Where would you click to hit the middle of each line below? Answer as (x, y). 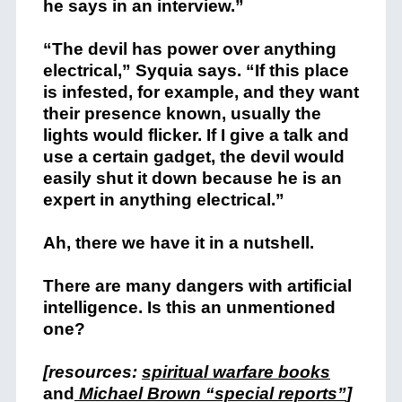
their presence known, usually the (182, 113)
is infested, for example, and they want (201, 92)
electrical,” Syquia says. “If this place (196, 70)
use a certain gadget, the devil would (193, 156)
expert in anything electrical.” (163, 199)
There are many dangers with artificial (197, 285)
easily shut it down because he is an (192, 178)
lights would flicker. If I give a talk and (196, 135)
